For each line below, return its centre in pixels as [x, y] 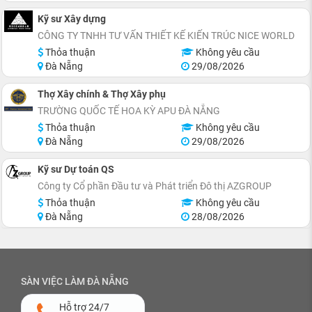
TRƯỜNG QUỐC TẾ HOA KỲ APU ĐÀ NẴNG [129, 110]
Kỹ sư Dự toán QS [76, 169]
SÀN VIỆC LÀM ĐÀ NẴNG [75, 281]
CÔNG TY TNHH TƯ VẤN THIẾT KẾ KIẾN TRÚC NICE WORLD [166, 35]
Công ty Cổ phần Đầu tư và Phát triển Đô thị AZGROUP [155, 186]
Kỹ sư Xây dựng [72, 18]
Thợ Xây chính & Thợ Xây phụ [102, 94]
